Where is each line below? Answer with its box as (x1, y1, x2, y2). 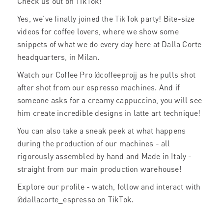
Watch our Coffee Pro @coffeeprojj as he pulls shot (17, 70, 196, 80)
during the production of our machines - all (17, 138, 170, 148)
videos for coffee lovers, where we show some (17, 27, 179, 36)
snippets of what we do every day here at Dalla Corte (17, 39, 202, 49)
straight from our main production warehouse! (17, 164, 182, 174)
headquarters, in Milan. (17, 52, 100, 62)
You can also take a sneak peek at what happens (17, 126, 186, 136)
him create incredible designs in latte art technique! (17, 108, 201, 118)
